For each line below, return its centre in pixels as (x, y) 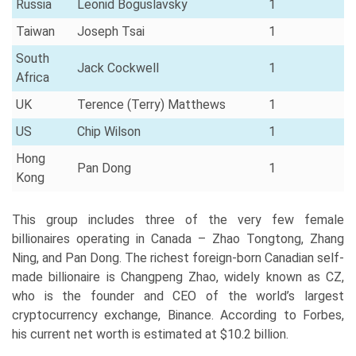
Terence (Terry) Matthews (151, 104)
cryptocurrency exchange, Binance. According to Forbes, (178, 315)
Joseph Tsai (111, 31)
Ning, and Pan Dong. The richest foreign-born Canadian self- (178, 257)
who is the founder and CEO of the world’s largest (178, 296)
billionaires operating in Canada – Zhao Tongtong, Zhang (178, 238)
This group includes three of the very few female (178, 219)
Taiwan (35, 31)
